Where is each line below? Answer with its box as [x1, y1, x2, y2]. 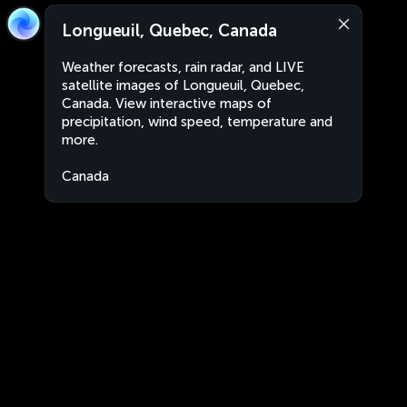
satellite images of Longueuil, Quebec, [62, 77, 304, 94]
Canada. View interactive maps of [62, 95, 272, 112]
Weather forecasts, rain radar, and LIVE [62, 59, 304, 75]
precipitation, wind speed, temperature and [62, 114, 333, 130]
